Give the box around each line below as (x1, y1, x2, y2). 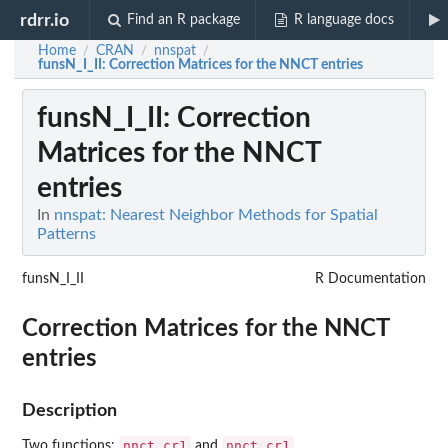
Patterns (37, 226, 96, 243)
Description (22, 402, 117, 420)
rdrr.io (20, 11, 70, 29)
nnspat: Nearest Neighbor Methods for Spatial (54, 207, 378, 224)
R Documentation (315, 272, 426, 287)
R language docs (293, 13, 394, 27)
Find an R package (127, 13, 241, 27)
